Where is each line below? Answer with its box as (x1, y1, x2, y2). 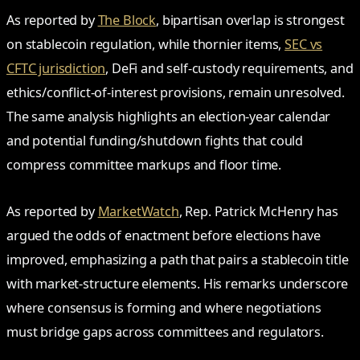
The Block (97, 11, 157, 30)
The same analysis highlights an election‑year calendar (6, 108, 331, 126)
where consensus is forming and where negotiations (6, 298, 322, 317)
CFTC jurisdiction (6, 59, 106, 78)
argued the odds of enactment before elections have (6, 226, 321, 244)
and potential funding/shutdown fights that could (6, 132, 304, 150)
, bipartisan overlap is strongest (156, 11, 345, 30)
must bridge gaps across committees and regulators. (6, 322, 324, 341)
